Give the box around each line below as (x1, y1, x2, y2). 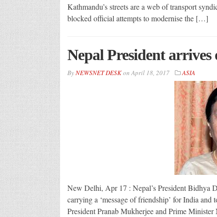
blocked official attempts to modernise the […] (67, 13, 208, 23)
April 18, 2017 (131, 68, 170, 77)
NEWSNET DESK (75, 68, 122, 77)
